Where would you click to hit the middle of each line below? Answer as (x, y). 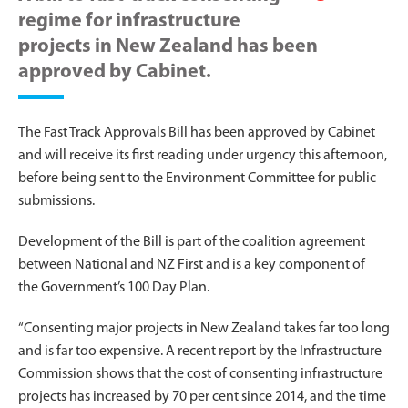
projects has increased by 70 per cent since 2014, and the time (202, 397)
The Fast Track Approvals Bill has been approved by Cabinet (197, 133)
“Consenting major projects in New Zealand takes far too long (204, 328)
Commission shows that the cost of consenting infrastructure (200, 374)
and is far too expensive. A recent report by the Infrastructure (200, 351)
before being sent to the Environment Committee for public (197, 178)
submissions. (56, 201)
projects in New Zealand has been (168, 46)
